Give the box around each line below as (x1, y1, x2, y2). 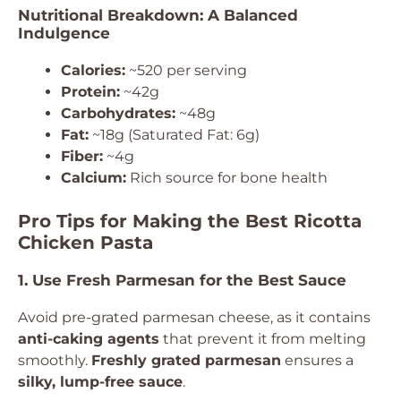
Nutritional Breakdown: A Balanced (18, 6, 298, 24)
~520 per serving (125, 62, 247, 79)
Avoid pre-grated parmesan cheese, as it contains (18, 309, 371, 326)
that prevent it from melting (159, 330, 366, 347)
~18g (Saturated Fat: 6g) (89, 126, 260, 143)
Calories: (61, 62, 125, 79)
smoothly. (18, 352, 91, 369)
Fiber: (61, 148, 103, 165)
